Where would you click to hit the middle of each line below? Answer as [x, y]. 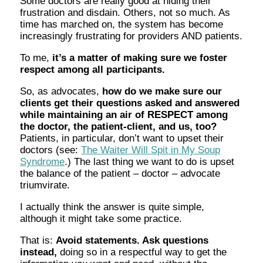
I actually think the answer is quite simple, [112, 207]
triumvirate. [45, 185]
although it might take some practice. [101, 218]
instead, [40, 252]
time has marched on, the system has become [122, 24]
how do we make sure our [162, 91]
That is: [38, 240]
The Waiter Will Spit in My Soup [151, 150]
